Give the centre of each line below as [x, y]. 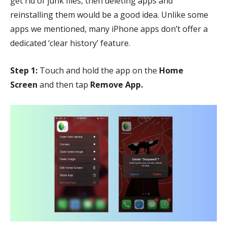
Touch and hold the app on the [98, 71]
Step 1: [24, 71]
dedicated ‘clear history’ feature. [71, 43]
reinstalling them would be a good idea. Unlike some [109, 15]
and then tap [64, 85]
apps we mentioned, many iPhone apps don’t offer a [109, 29]
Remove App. [117, 85]
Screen [24, 85]
